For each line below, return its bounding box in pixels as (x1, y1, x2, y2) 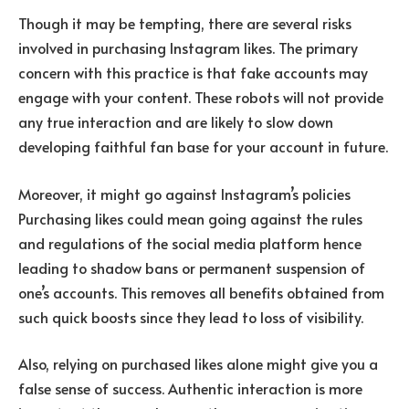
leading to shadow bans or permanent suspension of (18, 257, 365, 278)
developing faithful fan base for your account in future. (18, 136, 388, 157)
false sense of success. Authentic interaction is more (18, 378, 362, 399)
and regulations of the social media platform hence (18, 232, 362, 253)
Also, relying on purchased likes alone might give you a (18, 353, 378, 374)
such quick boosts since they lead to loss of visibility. (18, 306, 363, 327)
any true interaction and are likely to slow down (18, 111, 333, 132)
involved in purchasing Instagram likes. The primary (18, 37, 358, 58)
